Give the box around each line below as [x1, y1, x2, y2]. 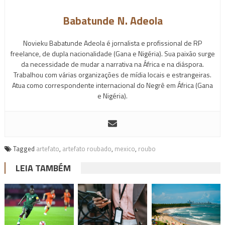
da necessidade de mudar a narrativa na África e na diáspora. [21, 58, 204, 69]
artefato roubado [62, 143, 111, 154]
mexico [114, 143, 135, 154]
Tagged [13, 143, 36, 154]
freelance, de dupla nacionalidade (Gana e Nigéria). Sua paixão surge [10, 48, 215, 59]
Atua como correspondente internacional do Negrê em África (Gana [12, 79, 213, 90]
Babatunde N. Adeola [62, 12, 163, 29]
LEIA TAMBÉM [15, 161, 71, 175]
